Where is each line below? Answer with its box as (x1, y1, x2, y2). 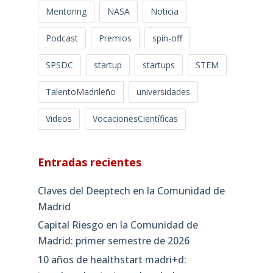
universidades (136, 85, 190, 97)
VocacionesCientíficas (92, 112, 178, 124)
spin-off (152, 32, 182, 44)
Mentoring (45, 5, 87, 17)
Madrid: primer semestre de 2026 (37, 234, 190, 248)
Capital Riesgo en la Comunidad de (37, 218, 198, 232)
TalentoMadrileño (45, 85, 116, 97)
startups (142, 58, 175, 71)
